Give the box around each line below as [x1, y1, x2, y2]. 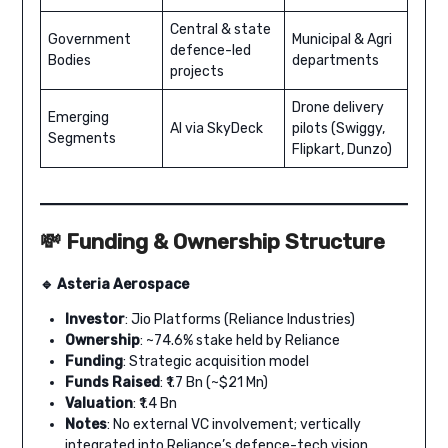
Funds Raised [64, 373, 160, 391]
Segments [47, 130, 116, 148]
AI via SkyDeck [169, 120, 263, 138]
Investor [64, 310, 125, 328]
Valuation [64, 394, 133, 412]
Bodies [47, 52, 91, 70]
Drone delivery [291, 99, 384, 117]
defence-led [169, 42, 251, 60]
